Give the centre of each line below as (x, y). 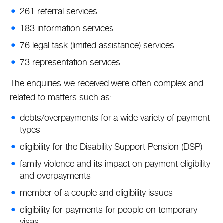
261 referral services (60, 11)
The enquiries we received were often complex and (107, 83)
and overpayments (56, 175)
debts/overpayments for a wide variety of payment (115, 118)
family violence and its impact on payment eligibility (115, 164)
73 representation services (71, 62)
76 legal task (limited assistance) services (98, 45)
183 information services (68, 28)
